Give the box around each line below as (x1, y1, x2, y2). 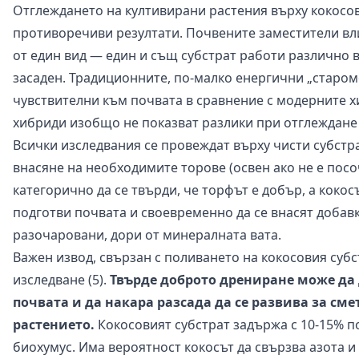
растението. (13, 315, 95, 333)
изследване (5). (13, 270, 110, 288)
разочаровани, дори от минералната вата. (13, 225, 281, 244)
